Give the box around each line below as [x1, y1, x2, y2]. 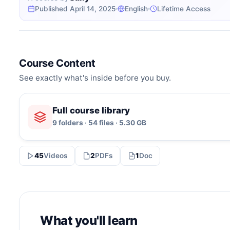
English [125, 4, 148, 13]
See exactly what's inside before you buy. [19, 72, 171, 83]
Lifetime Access [157, 4, 210, 13]
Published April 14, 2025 [35, 4, 116, 13]
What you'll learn [40, 213, 138, 228]
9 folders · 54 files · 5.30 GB [52, 119, 146, 127]
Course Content [19, 56, 95, 69]
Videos [44, 151, 67, 160]
